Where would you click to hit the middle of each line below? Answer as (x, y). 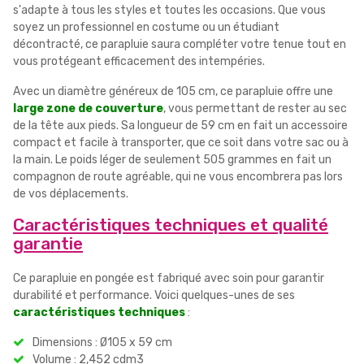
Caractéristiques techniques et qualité (171, 225)
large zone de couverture (88, 109)
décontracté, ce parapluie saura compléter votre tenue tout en (180, 45)
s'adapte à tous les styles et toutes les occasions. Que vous (169, 11)
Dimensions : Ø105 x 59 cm (102, 343)
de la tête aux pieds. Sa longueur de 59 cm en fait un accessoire (180, 126)
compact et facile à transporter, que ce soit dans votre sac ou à (181, 143)
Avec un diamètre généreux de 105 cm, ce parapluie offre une (173, 92)
